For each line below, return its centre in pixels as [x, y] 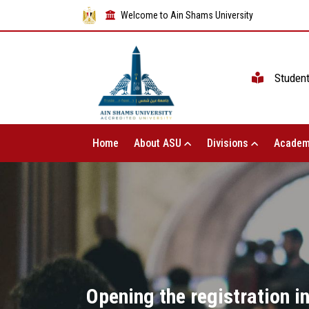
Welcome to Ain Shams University [187, 15]
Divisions [229, 143]
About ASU [159, 143]
